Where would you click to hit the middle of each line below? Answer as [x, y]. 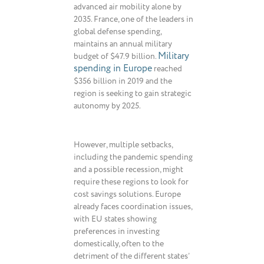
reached [167, 69]
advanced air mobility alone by [128, 7]
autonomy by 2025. [107, 106]
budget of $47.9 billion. [116, 56]
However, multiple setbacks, [123, 145]
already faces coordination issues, [133, 207]
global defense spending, [118, 32]
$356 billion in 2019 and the [123, 81]
